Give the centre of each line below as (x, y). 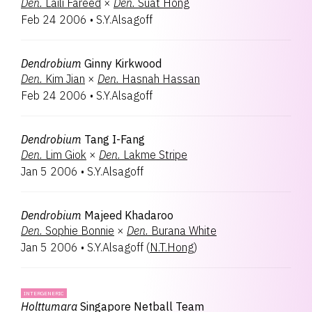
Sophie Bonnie (80, 231)
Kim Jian (65, 79)
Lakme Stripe (155, 155)
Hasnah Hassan (161, 79)
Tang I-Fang (115, 139)
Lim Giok (66, 155)
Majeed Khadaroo (129, 215)
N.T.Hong (172, 247)
